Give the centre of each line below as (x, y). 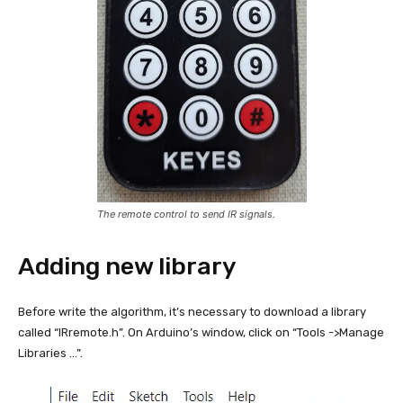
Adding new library (127, 267)
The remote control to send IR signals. (186, 215)
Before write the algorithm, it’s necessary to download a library (192, 312)
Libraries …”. (50, 354)
